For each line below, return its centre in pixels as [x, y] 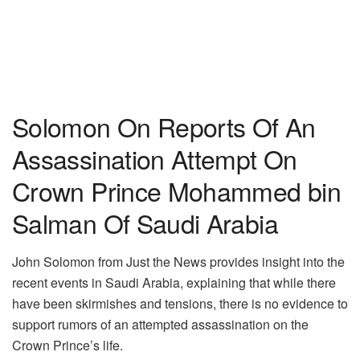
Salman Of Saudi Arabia [145, 223]
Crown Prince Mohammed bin [176, 191]
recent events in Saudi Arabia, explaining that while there [174, 283]
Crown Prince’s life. [67, 346]
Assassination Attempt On [155, 159]
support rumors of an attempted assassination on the [160, 325]
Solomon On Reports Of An [164, 127]
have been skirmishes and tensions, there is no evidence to [180, 304]
